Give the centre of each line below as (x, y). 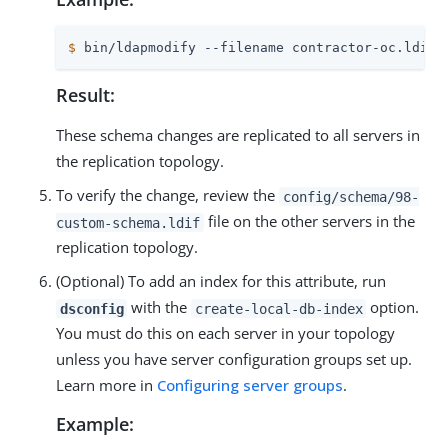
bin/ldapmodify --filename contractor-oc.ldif (256, 48)
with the (159, 307)
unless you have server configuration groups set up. (234, 359)
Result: (85, 95)
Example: (95, 424)
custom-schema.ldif (128, 222)
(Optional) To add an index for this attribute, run (221, 281)
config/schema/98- (350, 196)
